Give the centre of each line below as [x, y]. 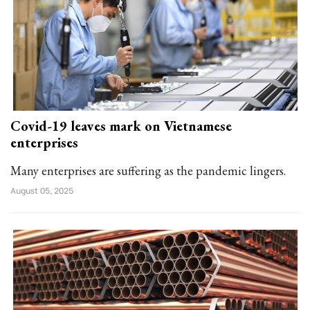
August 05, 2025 [42, 190]
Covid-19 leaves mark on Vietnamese [121, 126]
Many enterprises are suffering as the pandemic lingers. [148, 171]
